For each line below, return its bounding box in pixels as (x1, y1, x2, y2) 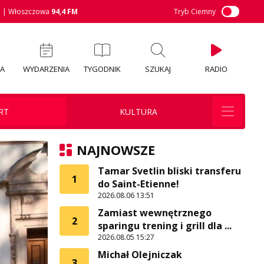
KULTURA (119, 105, 157, 117)
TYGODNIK (83, 63, 121, 74)
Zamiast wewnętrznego (98, 206, 212, 219)
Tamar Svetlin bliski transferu (98, 164, 241, 177)
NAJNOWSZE (77, 141, 155, 159)
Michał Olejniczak (98, 248, 182, 261)
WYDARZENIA (22, 63, 70, 74)
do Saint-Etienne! (98, 177, 179, 190)
